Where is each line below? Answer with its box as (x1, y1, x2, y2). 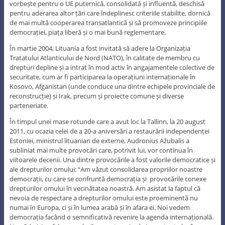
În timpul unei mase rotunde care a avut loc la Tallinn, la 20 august (9, 117, 205, 126)
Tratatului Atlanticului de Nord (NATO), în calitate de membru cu (9, 53, 200, 62)
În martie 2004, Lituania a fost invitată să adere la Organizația (9, 43, 190, 53)
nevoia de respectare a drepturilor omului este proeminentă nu (9, 193, 198, 202)
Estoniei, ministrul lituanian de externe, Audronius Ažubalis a (9, 136, 189, 145)
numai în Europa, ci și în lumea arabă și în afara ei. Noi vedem (9, 202, 190, 212)
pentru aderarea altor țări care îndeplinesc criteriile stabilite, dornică (9, 8, 210, 18)
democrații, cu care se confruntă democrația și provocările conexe (9, 174, 206, 183)
